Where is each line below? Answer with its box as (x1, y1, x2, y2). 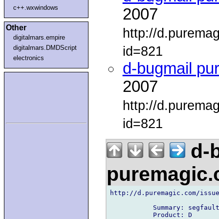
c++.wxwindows (13, 3, 59, 11)
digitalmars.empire (13, 33, 66, 41)
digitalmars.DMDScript (13, 44, 77, 51)
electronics (13, 54, 44, 62)
